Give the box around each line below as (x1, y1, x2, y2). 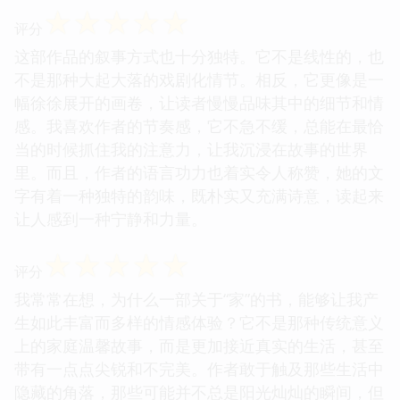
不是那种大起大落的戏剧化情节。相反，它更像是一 (14, 68, 384, 90)
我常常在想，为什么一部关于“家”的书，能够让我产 (14, 287, 379, 310)
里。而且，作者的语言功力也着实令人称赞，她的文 (14, 161, 384, 183)
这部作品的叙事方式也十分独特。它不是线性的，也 (14, 45, 384, 67)
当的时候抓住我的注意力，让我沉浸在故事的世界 (14, 137, 368, 160)
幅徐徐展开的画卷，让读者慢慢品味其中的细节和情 (14, 91, 384, 113)
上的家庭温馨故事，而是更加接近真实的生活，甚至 (14, 334, 384, 356)
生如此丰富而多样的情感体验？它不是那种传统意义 (14, 311, 384, 333)
